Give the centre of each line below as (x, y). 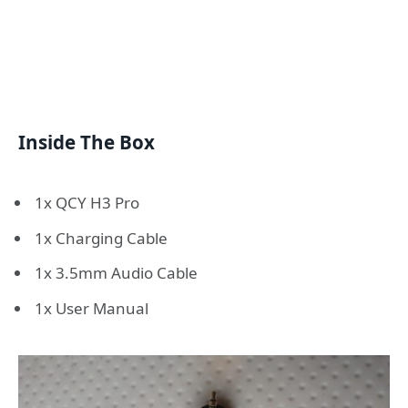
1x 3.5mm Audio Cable (116, 273)
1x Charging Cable (101, 238)
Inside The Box (87, 143)
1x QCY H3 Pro (87, 203)
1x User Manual (92, 308)
